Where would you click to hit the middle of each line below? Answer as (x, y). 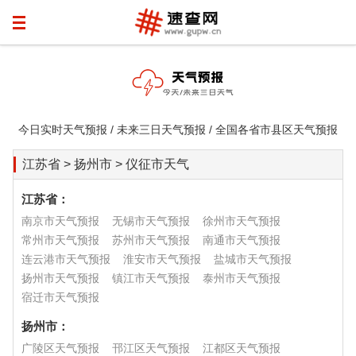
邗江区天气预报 (151, 348)
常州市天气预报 (60, 240)
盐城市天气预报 (253, 259)
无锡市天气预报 (151, 221)
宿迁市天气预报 (60, 297)
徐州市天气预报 (242, 221)
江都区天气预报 (242, 348)
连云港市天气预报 (66, 259)
